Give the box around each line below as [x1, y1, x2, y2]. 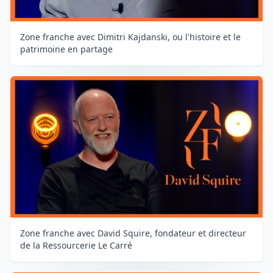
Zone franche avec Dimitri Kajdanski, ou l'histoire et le [20, 31, 241, 43]
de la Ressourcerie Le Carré [20, 239, 132, 251]
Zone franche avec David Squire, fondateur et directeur [20, 227, 246, 239]
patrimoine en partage [20, 43, 113, 55]
